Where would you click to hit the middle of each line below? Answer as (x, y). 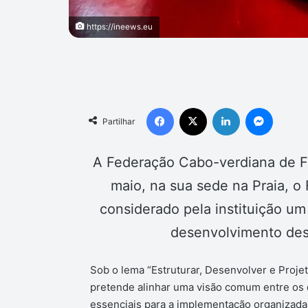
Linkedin (257, 107)
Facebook (194, 107)
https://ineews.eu (118, 26)
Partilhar (118, 121)
